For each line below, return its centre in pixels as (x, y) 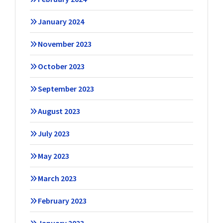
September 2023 (66, 89)
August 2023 (59, 111)
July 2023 (54, 134)
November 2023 (64, 44)
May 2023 (53, 156)
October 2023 (61, 66)
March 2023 (57, 178)
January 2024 (61, 22)
